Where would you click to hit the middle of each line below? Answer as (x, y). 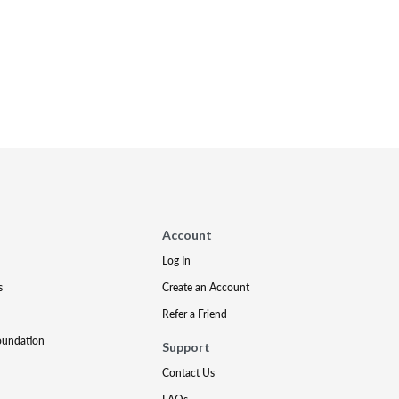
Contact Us (189, 373)
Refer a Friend (195, 314)
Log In (177, 261)
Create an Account (206, 287)
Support (187, 347)
